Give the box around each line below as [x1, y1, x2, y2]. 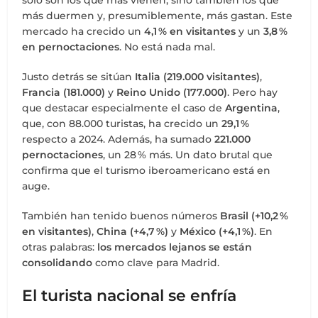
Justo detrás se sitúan [22, 70, 136, 84]
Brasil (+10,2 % [220, 209, 289, 223]
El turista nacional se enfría [22, 286, 237, 306]
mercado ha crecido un [22, 25, 145, 38]
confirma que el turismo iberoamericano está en [22, 164, 271, 177]
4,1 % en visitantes [144, 25, 236, 38]
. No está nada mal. [119, 40, 216, 54]
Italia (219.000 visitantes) [135, 70, 261, 84]
